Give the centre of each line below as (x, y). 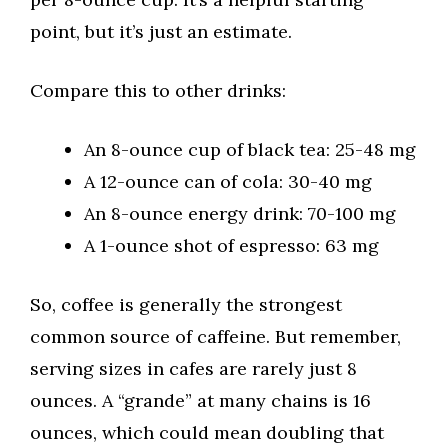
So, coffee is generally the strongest (186, 305)
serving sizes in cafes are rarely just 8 (193, 369)
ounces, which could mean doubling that (207, 433)
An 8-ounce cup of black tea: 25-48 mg (250, 150)
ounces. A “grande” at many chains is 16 (200, 401)
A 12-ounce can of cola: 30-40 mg (228, 182)
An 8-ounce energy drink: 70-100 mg (240, 214)
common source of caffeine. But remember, (215, 337)
